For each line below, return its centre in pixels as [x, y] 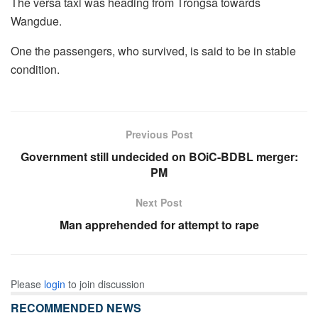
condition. [35, 69]
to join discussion [105, 284]
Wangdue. [36, 21]
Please [27, 284]
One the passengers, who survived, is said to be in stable [153, 50]
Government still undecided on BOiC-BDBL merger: [159, 156]
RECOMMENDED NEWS [76, 307]
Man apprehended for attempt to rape [159, 224]
